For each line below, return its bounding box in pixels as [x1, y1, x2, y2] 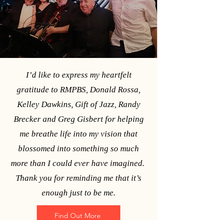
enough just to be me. [42, 188, 115, 197]
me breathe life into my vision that [20, 129, 137, 138]
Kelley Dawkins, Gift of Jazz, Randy [17, 100, 140, 109]
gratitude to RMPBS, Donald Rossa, [17, 85, 140, 94]
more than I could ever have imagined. [11, 159, 146, 168]
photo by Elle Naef [43, 59, 102, 67]
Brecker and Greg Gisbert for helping [13, 114, 144, 124]
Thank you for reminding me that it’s [16, 173, 141, 183]
